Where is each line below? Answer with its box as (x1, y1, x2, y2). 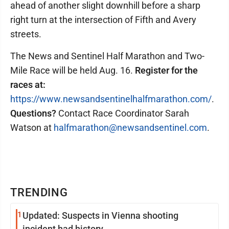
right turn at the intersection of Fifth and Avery (10, 14, 196, 25)
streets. (10, 28, 41, 39)
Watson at (10, 122, 54, 133)
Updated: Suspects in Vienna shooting (22, 210, 178, 221)
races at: (10, 79, 45, 90)
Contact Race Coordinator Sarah (56, 107, 189, 119)
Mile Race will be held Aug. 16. (10, 64, 135, 76)
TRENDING (10, 186, 68, 199)
